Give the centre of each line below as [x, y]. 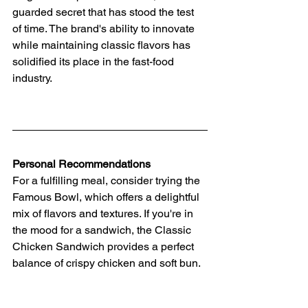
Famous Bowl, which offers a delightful [107, 197]
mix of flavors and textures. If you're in [104, 213]
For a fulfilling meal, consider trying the [108, 180]
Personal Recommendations [81, 164]
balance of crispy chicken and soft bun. [107, 263]
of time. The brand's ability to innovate [105, 28]
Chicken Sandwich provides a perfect [104, 246]
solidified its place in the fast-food [95, 61]
